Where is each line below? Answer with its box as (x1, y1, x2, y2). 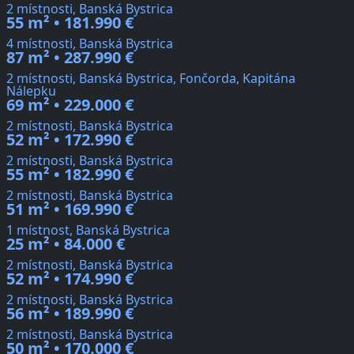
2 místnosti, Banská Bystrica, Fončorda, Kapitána (6, 70, 296, 88)
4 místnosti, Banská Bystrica (6, 35, 173, 53)
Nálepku (6, 82, 56, 100)
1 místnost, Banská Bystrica (6, 221, 170, 239)
